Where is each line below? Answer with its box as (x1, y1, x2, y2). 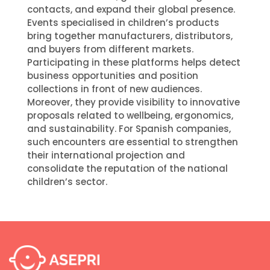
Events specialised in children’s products (27, 16, 219, 29)
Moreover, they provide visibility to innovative (27, 95, 240, 108)
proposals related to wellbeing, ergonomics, (27, 108, 233, 122)
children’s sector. (27, 175, 107, 188)
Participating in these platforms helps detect (27, 55, 240, 69)
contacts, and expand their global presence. (27, 2, 235, 16)
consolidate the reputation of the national (27, 162, 228, 175)
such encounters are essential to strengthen (27, 135, 238, 148)
